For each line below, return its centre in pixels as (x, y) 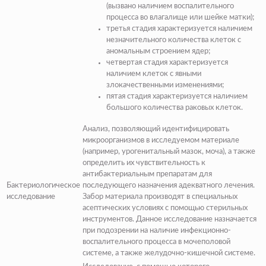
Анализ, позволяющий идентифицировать (156, 129)
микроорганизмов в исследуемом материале (161, 141)
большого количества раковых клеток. (175, 108)
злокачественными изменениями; (165, 85)
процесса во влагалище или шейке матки (178, 18)
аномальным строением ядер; (158, 52)
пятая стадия (129, 97)
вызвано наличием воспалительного (171, 7)
